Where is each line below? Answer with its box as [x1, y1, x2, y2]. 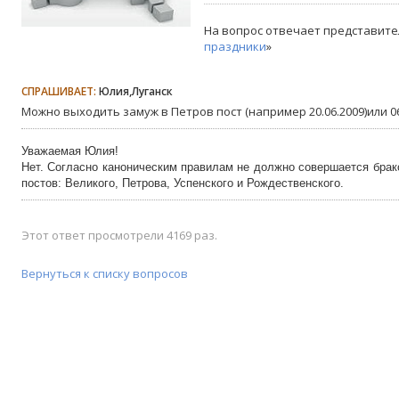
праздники [204, 38, 266, 54]
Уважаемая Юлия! [21, 144, 118, 158]
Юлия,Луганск [96, 84, 173, 99]
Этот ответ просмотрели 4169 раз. [21, 227, 217, 243]
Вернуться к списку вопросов [21, 265, 188, 281]
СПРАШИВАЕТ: [21, 84, 96, 99]
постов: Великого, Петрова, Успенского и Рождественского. [21, 176, 344, 190]
